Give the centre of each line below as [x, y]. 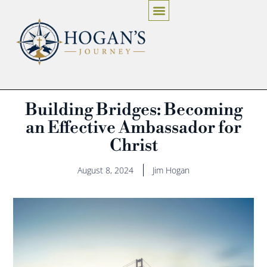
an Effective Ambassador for [133, 128]
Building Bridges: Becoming [133, 110]
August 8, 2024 [105, 170]
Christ [133, 145]
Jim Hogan [171, 170]
